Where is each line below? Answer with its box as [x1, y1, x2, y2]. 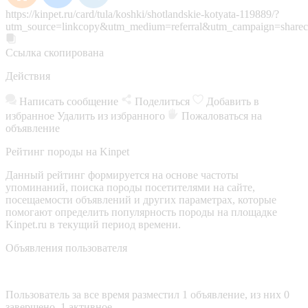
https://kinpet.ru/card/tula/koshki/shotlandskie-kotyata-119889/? [5, 8, 279, 20]
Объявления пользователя [5, 241, 127, 254]
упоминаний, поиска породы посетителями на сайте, [5, 181, 255, 193]
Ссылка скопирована [5, 46, 104, 58]
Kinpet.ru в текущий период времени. [5, 218, 181, 230]
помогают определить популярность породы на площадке [5, 206, 277, 218]
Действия [5, 69, 50, 82]
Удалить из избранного [57, 109, 168, 122]
